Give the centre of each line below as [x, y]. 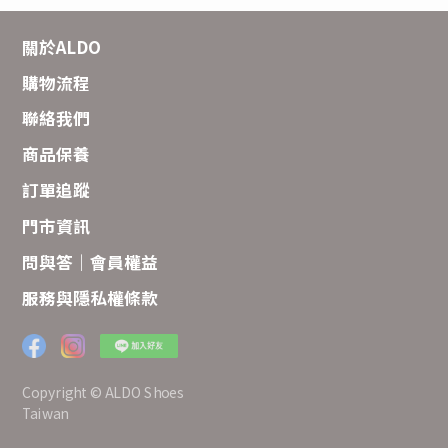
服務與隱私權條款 [90, 297]
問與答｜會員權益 [90, 262]
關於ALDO [62, 46]
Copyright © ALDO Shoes [103, 391]
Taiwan [45, 412]
